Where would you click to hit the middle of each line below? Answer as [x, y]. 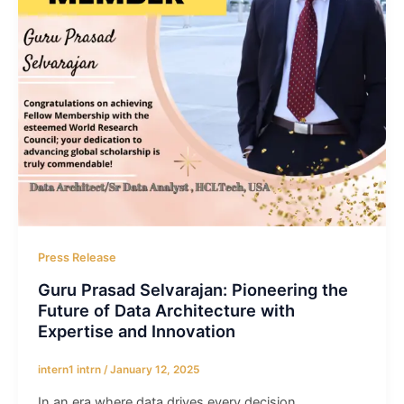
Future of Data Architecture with [166, 310]
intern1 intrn [70, 370]
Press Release [77, 257]
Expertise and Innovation [136, 331]
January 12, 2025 [154, 370]
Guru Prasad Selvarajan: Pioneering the [193, 289]
